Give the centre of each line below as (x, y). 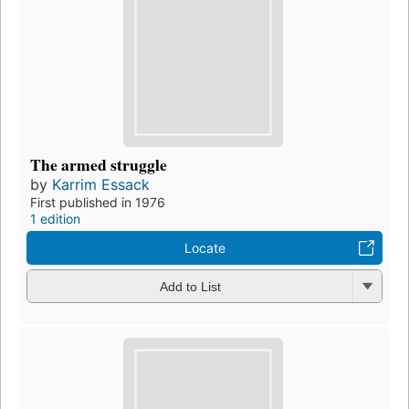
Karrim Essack (101, 184)
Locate (204, 247)
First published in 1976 (98, 202)
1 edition (55, 218)
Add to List (190, 287)
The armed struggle (99, 164)
